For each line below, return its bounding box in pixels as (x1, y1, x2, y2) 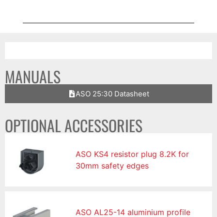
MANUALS (5, 64, 61, 88)
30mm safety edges (76, 160, 149, 170)
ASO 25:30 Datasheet (75, 89, 149, 98)
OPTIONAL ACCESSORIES (5, 113, 142, 137)
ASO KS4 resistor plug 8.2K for (76, 149, 189, 159)
